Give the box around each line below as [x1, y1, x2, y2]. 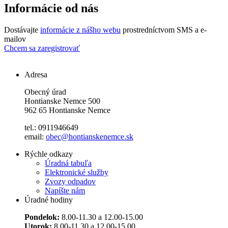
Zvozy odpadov [45, 177, 96, 186]
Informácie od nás [4, 2, 98, 15]
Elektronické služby [45, 168, 108, 177]
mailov [4, 35, 26, 44]
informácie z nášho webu [40, 25, 121, 35]
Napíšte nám [45, 186, 85, 195]
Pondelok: [24, 213, 60, 222]
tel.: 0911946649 [24, 123, 78, 132]
